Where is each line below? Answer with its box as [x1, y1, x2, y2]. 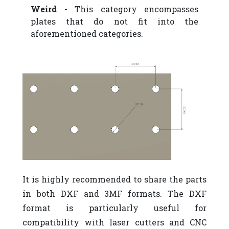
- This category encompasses [57, 4, 198, 14]
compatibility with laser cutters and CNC [22, 216, 207, 227]
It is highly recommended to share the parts [22, 173, 207, 185]
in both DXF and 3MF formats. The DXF [22, 188, 207, 199]
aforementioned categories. [31, 28, 143, 39]
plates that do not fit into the [31, 16, 198, 27]
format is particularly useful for [22, 202, 207, 213]
